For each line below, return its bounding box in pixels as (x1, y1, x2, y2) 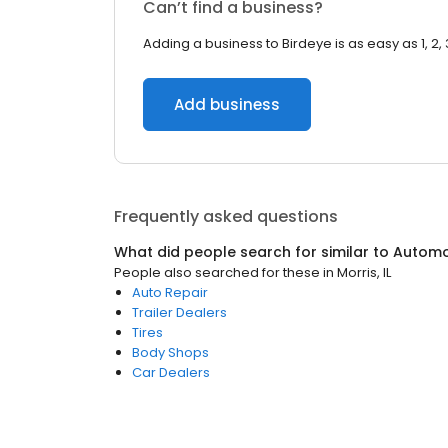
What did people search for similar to (114, 242, 393, 262)
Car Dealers (132, 363, 210, 382)
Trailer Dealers (132, 303, 227, 322)
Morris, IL (337, 263, 391, 282)
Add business (174, 94, 280, 115)
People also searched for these (114, 263, 320, 282)
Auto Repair (132, 283, 208, 302)
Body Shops (132, 343, 209, 362)
